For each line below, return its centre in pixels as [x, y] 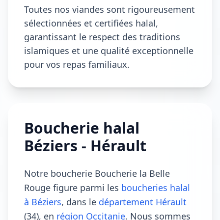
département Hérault [143, 202]
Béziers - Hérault [85, 146]
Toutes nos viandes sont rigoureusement [110, 9]
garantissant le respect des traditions [102, 37]
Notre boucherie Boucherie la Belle [97, 173]
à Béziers [43, 202]
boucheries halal [156, 188]
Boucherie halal [82, 128]
